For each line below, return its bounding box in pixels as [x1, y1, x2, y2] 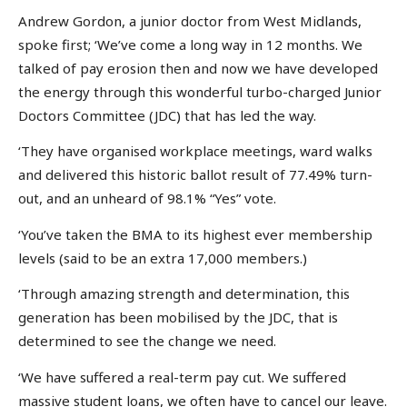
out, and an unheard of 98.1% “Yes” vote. [18, 189, 276, 208]
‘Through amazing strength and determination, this [18, 284, 350, 303]
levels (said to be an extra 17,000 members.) [18, 248, 307, 267]
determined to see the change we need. [18, 332, 276, 351]
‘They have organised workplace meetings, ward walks [18, 142, 372, 161]
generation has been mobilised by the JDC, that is [18, 308, 338, 327]
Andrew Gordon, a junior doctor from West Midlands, [18, 11, 362, 30]
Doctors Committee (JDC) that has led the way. [18, 105, 316, 124]
